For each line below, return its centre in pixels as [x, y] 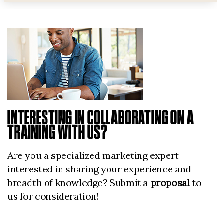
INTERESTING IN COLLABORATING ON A [101, 117]
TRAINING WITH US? [57, 132]
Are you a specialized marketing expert [93, 155]
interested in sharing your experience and [99, 169]
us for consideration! [53, 196]
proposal [170, 182]
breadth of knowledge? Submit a [79, 182]
